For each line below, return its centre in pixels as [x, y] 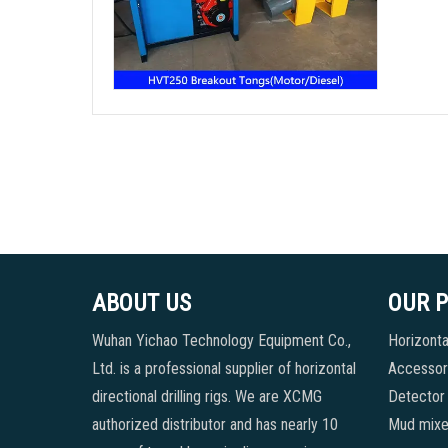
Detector [416, 396]
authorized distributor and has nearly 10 [215, 424]
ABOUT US [141, 302]
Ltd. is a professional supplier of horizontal [224, 368]
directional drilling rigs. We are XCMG [207, 396]
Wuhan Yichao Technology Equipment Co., [221, 340]
